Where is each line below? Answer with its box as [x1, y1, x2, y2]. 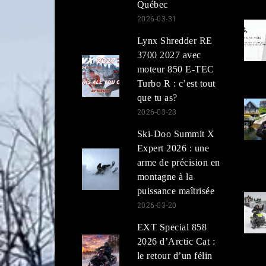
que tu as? [137, 92, 178, 103]
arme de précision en [137, 157, 220, 167]
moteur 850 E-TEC [137, 64, 214, 74]
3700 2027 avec [137, 49, 201, 60]
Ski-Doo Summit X [137, 128, 215, 139]
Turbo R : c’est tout [137, 78, 216, 88]
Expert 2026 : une [137, 142, 210, 153]
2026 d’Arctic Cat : [137, 236, 216, 246]
